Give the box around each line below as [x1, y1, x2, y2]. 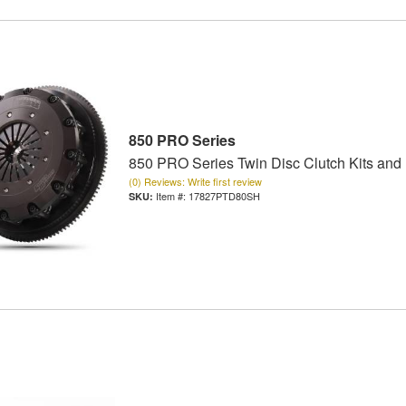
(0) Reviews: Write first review [128, 173, 262, 188]
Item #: [155, 188, 188, 203]
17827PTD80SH [188, 188, 260, 203]
